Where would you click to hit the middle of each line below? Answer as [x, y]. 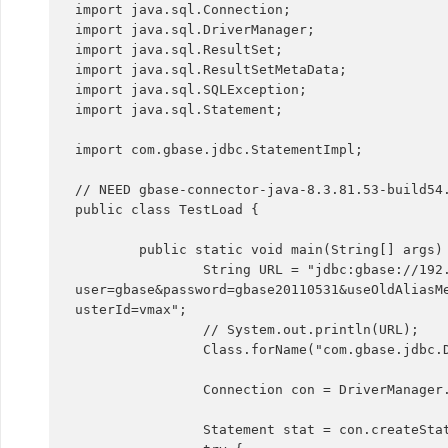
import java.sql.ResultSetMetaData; [210, 70]
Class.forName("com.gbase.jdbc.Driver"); [138, 350]
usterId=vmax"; [130, 310]
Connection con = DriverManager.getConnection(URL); [138, 390]
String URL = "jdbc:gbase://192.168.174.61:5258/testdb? [138, 270]
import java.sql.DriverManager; [194, 30]
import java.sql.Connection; [182, 10]
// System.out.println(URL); [138, 330]
